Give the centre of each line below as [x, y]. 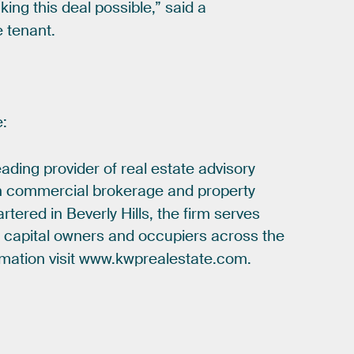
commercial [48, 192]
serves [237, 214]
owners [79, 237]
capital [27, 237]
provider [72, 169]
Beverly [92, 214]
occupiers [173, 237]
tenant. [32, 30]
